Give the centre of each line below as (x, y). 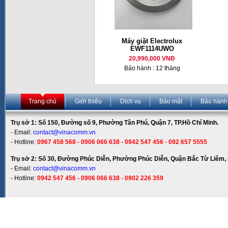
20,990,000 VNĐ (152, 59)
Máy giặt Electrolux (152, 41)
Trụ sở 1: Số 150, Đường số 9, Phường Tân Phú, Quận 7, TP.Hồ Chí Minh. (115, 123)
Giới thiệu (88, 101)
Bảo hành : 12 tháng (152, 68)
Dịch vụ (131, 101)
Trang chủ (42, 101)
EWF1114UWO (152, 49)
